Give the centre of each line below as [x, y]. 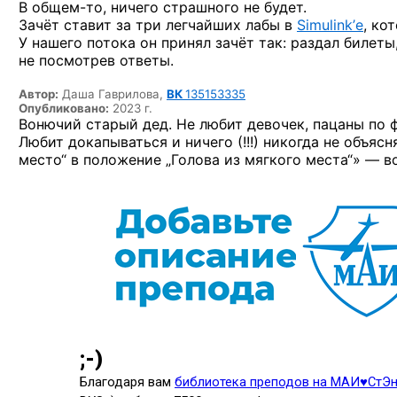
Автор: [39, 94]
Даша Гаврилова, [114, 94]
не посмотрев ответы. [96, 60]
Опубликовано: [64, 108]
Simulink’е [330, 25]
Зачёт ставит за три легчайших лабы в [158, 25]
